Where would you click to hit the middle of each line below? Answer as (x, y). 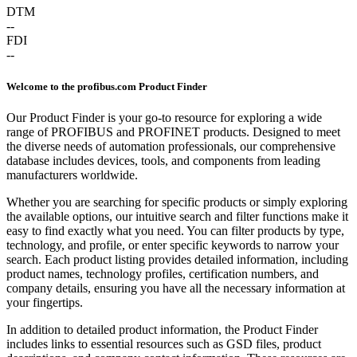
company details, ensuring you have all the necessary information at (176, 288)
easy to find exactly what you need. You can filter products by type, (175, 230)
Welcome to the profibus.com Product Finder (107, 86)
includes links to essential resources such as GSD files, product (164, 343)
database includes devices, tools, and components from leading (163, 160)
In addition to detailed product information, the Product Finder (162, 329)
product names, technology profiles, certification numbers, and (163, 273)
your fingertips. (45, 302)
